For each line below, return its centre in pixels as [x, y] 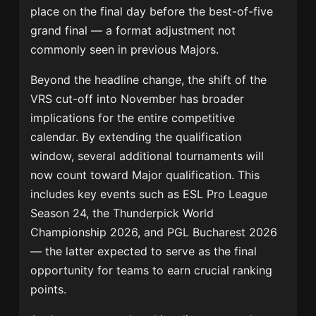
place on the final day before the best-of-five [152, 12]
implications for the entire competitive [133, 118]
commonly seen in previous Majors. [127, 50]
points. [50, 290]
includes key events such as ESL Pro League [149, 194]
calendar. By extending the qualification [136, 137]
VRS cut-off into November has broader [138, 99]
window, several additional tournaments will [147, 156]
